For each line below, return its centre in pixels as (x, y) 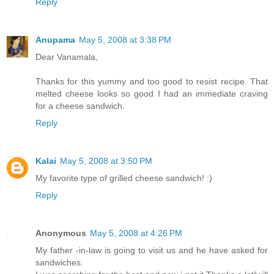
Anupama (55, 40)
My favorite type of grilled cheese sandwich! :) (124, 178)
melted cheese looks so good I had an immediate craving (152, 94)
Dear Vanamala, (67, 57)
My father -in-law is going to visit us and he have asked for (152, 250)
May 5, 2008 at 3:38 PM (125, 40)
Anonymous (61, 233)
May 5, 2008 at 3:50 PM (106, 161)
